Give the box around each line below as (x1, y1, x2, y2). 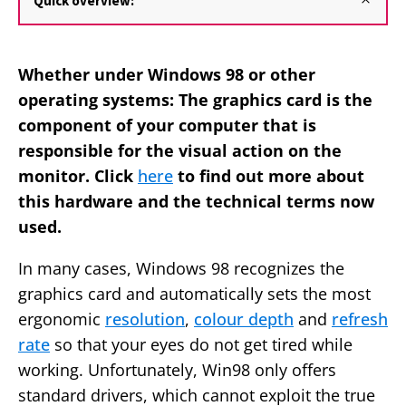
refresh (332, 308, 388, 331)
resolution (105, 308, 185, 331)
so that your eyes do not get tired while (50, 333, 353, 356)
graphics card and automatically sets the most (18, 283, 371, 305)
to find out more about (173, 165, 364, 188)
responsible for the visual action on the (18, 140, 342, 162)
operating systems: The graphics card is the (18, 89, 372, 111)
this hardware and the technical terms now (18, 190, 374, 213)
